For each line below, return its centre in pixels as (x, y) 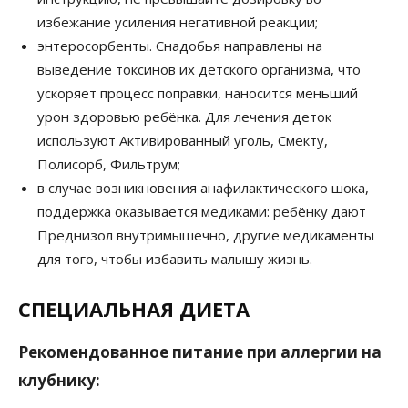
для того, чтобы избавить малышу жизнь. (175, 258)
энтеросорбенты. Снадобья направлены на (180, 45)
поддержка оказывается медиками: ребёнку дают (202, 211)
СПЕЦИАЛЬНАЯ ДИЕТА (134, 308)
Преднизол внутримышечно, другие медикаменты (206, 235)
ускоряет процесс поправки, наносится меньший (198, 92)
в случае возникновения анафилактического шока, (203, 187)
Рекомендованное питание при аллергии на (200, 352)
